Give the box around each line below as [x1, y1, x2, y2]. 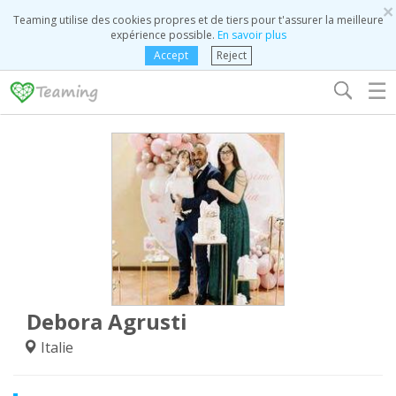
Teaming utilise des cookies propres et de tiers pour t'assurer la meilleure [12, 12, 384, 27]
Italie [37, 338, 73, 357]
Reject [216, 48, 247, 63]
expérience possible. [110, 27, 217, 42]
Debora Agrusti [27, 307, 187, 336]
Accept [154, 48, 188, 63]
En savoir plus [217, 27, 286, 42]
